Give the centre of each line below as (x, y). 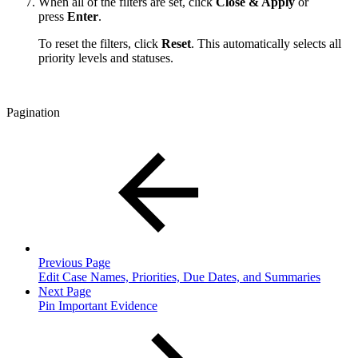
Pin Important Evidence (98, 305)
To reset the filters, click (100, 43)
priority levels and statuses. (106, 58)
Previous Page (74, 262)
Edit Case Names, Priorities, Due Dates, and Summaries (179, 276)
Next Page (65, 291)
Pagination (33, 112)
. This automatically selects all (266, 43)
